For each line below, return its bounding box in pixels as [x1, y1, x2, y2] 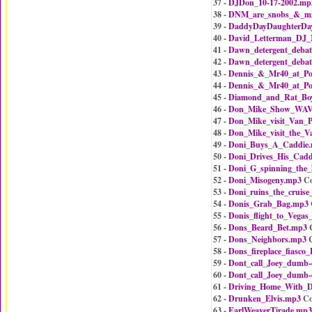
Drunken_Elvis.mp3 [228, 292, 301, 304]
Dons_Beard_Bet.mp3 [228, 221, 307, 233]
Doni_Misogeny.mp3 [228, 174, 302, 186]
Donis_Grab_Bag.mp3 [228, 198, 309, 210]
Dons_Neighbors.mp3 [228, 233, 306, 245]
